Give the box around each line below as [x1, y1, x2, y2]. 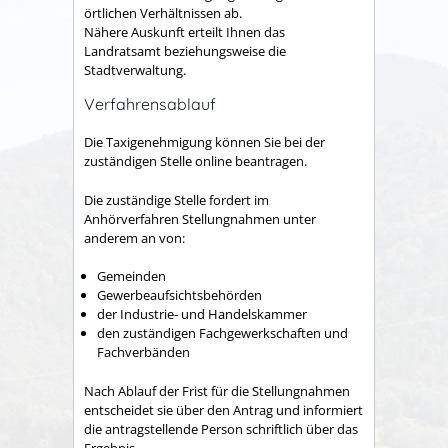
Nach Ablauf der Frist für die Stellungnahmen [84, 381, 350, 400]
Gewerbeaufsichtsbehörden [97, 286, 262, 305]
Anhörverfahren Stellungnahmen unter [84, 209, 316, 228]
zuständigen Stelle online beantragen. [84, 152, 307, 171]
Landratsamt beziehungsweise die [84, 42, 286, 60]
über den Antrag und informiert [176, 400, 363, 419]
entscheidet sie [84, 400, 176, 419]
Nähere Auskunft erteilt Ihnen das [84, 23, 285, 41]
